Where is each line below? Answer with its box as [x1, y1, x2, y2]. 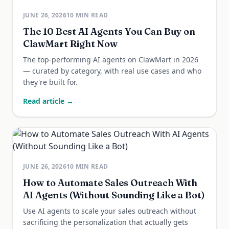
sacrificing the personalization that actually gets [23, 217, 188, 227]
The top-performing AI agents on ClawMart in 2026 [23, 55, 198, 64]
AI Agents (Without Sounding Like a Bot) [23, 189, 205, 201]
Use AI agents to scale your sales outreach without [23, 206, 196, 216]
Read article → [23, 96, 74, 106]
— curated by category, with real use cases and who [23, 66, 201, 76]
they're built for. [23, 77, 78, 87]
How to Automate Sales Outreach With [23, 177, 197, 189]
